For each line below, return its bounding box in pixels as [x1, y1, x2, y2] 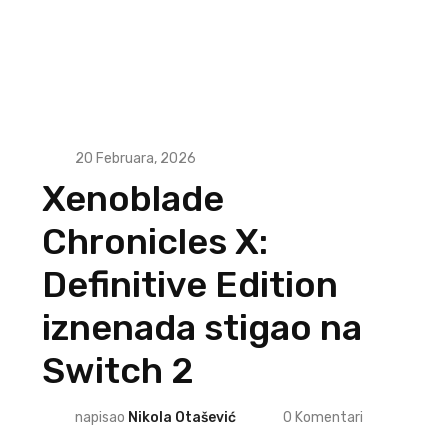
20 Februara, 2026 [74, 150, 196, 167]
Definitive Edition [42, 263, 338, 306]
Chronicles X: [42, 220, 268, 263]
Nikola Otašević [127, 409, 236, 426]
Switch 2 [42, 349, 194, 392]
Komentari [292, 409, 363, 426]
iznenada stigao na [42, 306, 362, 349]
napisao [74, 409, 128, 426]
